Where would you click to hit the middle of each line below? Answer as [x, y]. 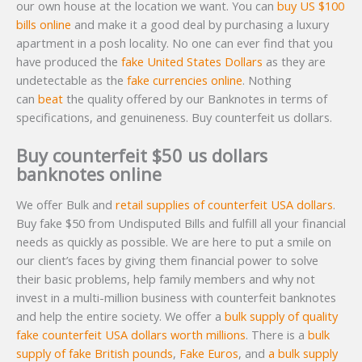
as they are [294, 62]
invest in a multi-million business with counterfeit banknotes [176, 297]
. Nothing [267, 80]
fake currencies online [185, 80]
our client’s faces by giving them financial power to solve [167, 260]
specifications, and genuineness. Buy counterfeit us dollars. [174, 118]
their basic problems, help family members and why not [166, 279]
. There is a [277, 335]
